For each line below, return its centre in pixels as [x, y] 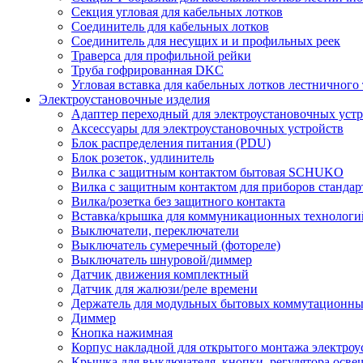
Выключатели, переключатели [155, 231]
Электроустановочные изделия [124, 99]
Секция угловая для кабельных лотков [177, 12]
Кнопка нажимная [122, 333]
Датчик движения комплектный [160, 274]
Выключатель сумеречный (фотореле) [176, 245]
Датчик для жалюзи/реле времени [164, 289]
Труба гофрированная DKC [147, 70]
